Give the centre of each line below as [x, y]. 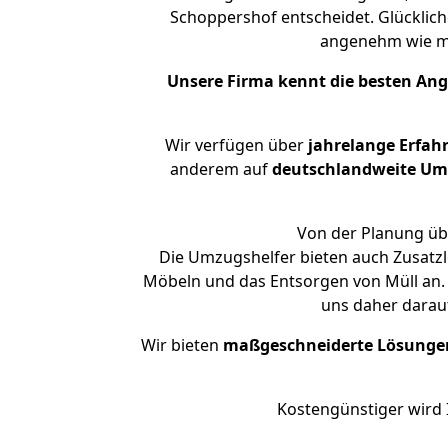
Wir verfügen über [234, 145]
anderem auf [220, 169]
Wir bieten [182, 345]
